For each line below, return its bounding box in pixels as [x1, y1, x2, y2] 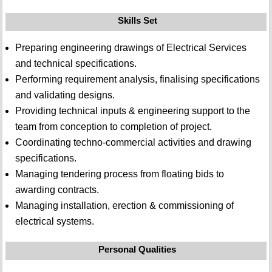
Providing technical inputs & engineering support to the [15, 106, 250, 117]
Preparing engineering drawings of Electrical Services [15, 42, 246, 53]
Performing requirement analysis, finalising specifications [15, 74, 260, 85]
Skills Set [117, 15, 157, 26]
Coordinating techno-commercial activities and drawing [15, 137, 251, 148]
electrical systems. [15, 216, 94, 227]
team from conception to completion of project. [15, 121, 212, 132]
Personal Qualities [98, 244, 177, 255]
